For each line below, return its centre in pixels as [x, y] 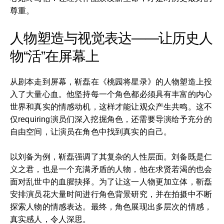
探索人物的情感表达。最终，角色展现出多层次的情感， [111, 206]
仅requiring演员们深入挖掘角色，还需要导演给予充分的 [111, 119]
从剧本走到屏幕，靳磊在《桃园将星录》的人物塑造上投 [111, 81]
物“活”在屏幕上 [54, 56]
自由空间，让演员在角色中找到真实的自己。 [91, 131]
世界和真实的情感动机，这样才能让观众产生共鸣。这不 [111, 106]
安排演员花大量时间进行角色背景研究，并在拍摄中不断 [111, 194]
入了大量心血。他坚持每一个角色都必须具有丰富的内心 [111, 94]
